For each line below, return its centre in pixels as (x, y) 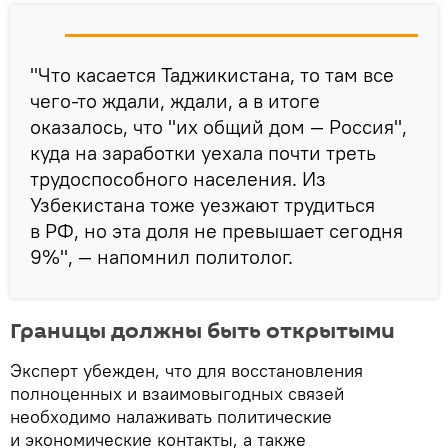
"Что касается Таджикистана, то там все (212, 74)
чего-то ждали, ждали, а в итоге (175, 100)
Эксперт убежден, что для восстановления (186, 370)
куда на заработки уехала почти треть (203, 152)
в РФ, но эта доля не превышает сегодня (216, 230)
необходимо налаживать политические (171, 416)
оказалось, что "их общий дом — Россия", (218, 126)
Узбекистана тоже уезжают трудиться (202, 204)
